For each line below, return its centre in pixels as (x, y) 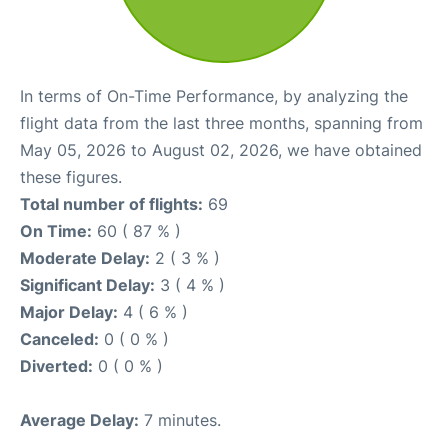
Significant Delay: (87, 285)
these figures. (71, 177)
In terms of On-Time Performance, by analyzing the (214, 96)
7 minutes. (180, 420)
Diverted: (56, 366)
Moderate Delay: (85, 258)
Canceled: (59, 339)
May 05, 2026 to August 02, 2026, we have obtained (221, 150)
